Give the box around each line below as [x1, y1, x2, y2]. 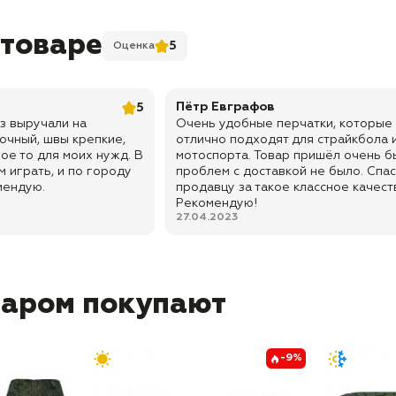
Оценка [113, 40, 155, 51]
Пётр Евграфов [175, 101, 275, 113]
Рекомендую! [175, 197, 257, 209]
